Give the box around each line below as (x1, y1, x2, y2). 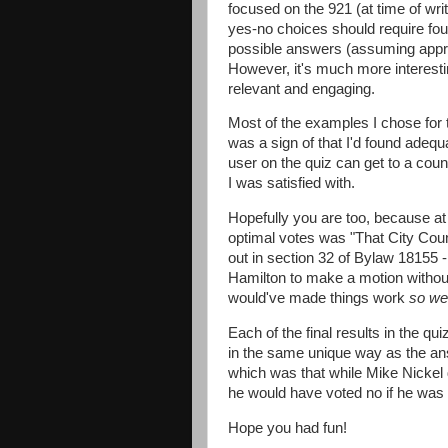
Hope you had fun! (228, 419, 347, 436)
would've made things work (228, 290, 409, 307)
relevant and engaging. (228, 80, 379, 97)
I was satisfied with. (228, 175, 359, 192)
